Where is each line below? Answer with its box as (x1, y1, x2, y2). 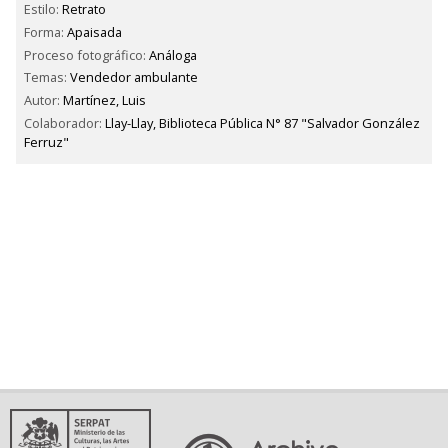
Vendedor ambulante (70, 68, 198, 87)
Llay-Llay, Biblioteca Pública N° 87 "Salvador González (105, 114, 420, 133)
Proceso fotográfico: (24, 45, 149, 64)
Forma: (24, 22, 67, 41)
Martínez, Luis (63, 91, 146, 110)
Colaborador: (24, 114, 105, 133)
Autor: (24, 91, 63, 110)
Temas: (24, 68, 70, 87)
